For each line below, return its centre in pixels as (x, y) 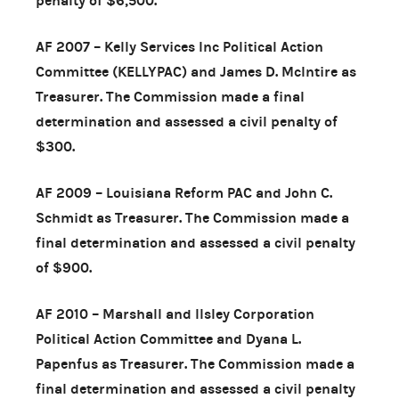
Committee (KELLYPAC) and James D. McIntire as (196, 71)
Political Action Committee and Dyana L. (168, 338)
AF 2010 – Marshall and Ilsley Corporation (175, 313)
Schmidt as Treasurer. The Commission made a (192, 217)
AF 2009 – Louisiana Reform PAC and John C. (184, 192)
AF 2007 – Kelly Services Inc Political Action (179, 46)
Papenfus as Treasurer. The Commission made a (195, 363)
